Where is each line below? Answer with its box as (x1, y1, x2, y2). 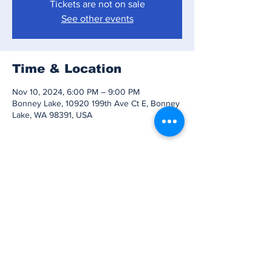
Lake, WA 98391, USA (12, 110, 92, 120)
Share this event (12, 175, 119, 189)
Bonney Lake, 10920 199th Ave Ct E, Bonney (12, 98, 180, 108)
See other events (61, 13, 134, 24)
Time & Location (12, 62, 121, 75)
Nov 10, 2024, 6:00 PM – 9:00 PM (12, 87, 140, 97)
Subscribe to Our (44, 246, 151, 259)
